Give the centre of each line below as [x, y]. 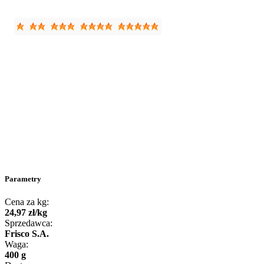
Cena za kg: [27, 202]
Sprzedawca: [29, 223]
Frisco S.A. [27, 233]
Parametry [23, 179]
